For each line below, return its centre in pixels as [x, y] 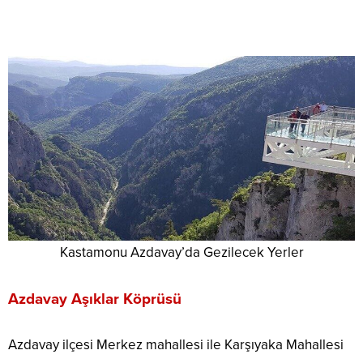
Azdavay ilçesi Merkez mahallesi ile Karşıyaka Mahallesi [176, 345]
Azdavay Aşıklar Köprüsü [95, 299]
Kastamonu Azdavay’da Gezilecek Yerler [181, 253]
